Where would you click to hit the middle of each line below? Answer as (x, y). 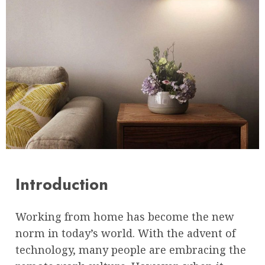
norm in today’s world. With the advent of (125, 233)
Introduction (62, 185)
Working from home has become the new (125, 216)
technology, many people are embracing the (131, 249)
